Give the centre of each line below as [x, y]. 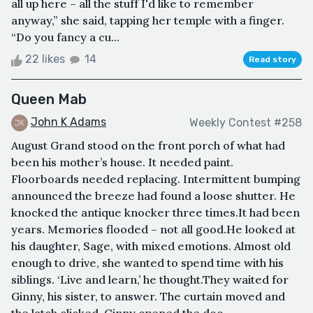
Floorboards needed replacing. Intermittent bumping [156, 179]
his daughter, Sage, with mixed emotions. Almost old [151, 246]
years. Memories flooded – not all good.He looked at [153, 230]
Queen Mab [49, 100]
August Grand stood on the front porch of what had [148, 146]
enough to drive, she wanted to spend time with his [147, 263]
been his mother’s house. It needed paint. [122, 162]
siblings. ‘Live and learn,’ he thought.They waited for [150, 280]
